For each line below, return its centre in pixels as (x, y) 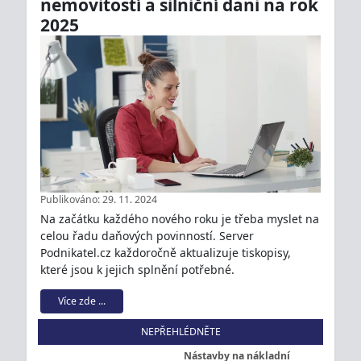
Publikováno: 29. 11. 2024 (99, 200)
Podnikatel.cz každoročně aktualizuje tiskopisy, (166, 252)
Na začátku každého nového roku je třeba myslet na (180, 218)
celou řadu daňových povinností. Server (147, 235)
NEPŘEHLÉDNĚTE (180, 332)
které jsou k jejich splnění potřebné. (138, 269)
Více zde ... (82, 301)
